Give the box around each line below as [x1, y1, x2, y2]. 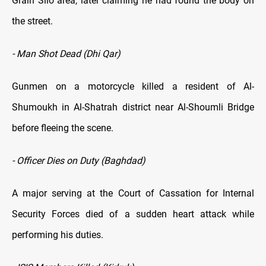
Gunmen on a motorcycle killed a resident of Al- [12, 81, 254, 93]
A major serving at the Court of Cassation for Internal [12, 188, 254, 199]
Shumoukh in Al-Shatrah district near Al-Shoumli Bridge [12, 102, 254, 113]
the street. [12, 15, 53, 27]
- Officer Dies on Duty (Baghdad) [12, 155, 145, 167]
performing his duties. [12, 229, 103, 241]
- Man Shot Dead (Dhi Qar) [12, 48, 121, 60]
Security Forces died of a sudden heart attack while [12, 208, 254, 220]
